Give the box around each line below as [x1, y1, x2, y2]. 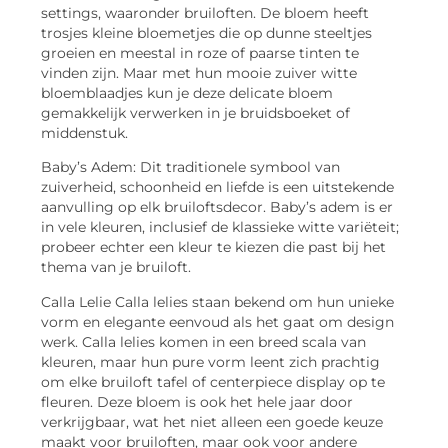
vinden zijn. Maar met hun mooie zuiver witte [41, 64, 357, 81]
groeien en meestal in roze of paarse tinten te [41, 44, 359, 61]
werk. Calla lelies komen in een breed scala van [41, 333, 366, 350]
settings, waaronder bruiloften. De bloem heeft [41, 4, 369, 21]
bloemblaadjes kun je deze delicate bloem [41, 84, 333, 101]
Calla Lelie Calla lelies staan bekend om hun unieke [41, 293, 394, 310]
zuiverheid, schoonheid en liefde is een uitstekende [41, 179, 394, 196]
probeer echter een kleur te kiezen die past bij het [41, 239, 386, 256]
